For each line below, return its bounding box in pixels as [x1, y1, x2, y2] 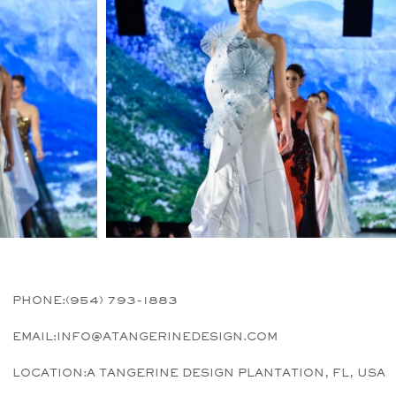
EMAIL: [12, 330, 57, 344]
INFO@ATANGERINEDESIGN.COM [57, 330, 278, 344]
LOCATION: [12, 366, 88, 380]
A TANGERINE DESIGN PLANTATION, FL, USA [87, 366, 386, 380]
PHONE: [12, 293, 66, 308]
